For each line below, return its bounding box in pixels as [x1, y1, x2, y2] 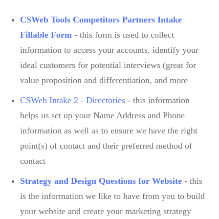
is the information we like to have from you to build [20, 191, 205, 201]
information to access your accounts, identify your [20, 44, 198, 55]
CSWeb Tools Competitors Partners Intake [20, 14, 182, 24]
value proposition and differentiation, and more [20, 75, 188, 85]
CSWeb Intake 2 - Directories [20, 95, 125, 105]
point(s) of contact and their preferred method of [20, 140, 192, 151]
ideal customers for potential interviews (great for [20, 60, 196, 70]
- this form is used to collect [72, 29, 174, 40]
